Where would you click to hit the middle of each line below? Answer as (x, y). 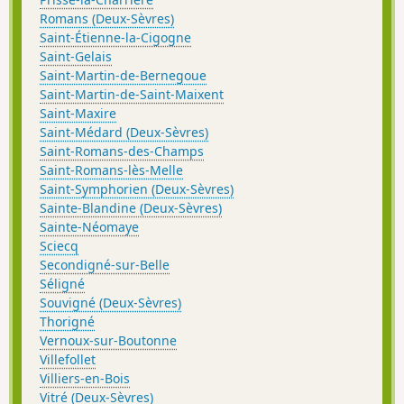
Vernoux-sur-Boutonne (108, 340)
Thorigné (67, 321)
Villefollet (68, 359)
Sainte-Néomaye (89, 226)
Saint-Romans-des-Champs (122, 151)
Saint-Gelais (76, 56)
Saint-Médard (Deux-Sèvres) (124, 132)
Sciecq (59, 245)
